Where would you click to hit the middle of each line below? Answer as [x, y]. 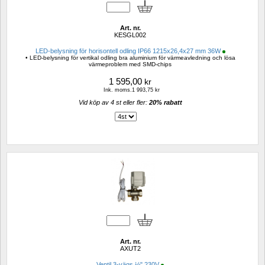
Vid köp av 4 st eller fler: [114, 103]
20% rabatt [165, 103]
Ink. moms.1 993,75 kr [132, 90]
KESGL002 [130, 35]
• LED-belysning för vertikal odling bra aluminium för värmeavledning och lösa [130, 58]
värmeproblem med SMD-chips [130, 64]
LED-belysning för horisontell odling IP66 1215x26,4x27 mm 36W [128, 51]
